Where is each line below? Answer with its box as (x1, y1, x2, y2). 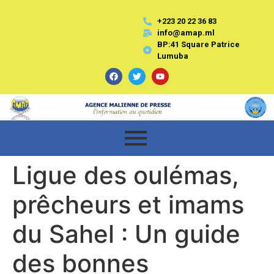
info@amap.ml (157, 28, 215, 37)
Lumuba (157, 51, 188, 61)
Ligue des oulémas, (12, 160, 239, 190)
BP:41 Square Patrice (157, 40, 240, 49)
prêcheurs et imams (12, 189, 244, 220)
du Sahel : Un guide (12, 218, 240, 249)
